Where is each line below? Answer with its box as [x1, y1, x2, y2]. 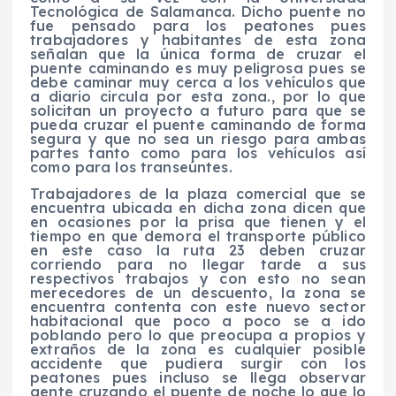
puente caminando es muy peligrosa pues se [30, 58, 366, 77]
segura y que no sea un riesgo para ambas [30, 129, 366, 148]
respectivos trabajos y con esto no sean [30, 269, 366, 287]
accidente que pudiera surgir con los [30, 354, 366, 372]
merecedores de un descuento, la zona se [30, 283, 366, 301]
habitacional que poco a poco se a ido [30, 311, 366, 330]
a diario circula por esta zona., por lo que [30, 87, 366, 105]
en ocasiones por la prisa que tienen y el [30, 212, 366, 231]
